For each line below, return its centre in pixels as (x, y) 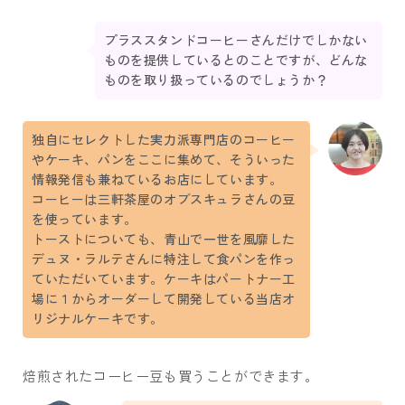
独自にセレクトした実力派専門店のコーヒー (164, 140)
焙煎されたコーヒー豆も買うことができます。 (171, 377)
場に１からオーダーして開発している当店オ (164, 299)
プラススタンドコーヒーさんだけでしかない (236, 40)
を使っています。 (85, 219)
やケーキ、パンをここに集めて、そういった (164, 160)
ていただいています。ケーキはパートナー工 (164, 279)
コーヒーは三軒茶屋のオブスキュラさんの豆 (164, 199)
